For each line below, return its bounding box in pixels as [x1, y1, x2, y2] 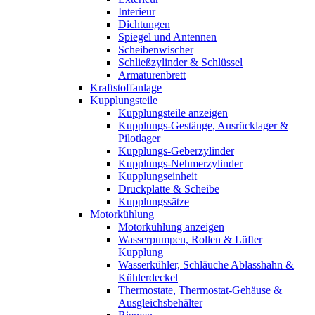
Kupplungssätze [118, 195, 189, 207]
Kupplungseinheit [118, 169, 197, 182]
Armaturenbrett [118, 68, 186, 81]
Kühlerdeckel [118, 271, 178, 283]
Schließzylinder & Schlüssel [118, 56, 243, 68]
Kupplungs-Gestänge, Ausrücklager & [118, 119, 288, 131]
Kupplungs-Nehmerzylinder [118, 157, 243, 169]
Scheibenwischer [118, 43, 193, 56]
